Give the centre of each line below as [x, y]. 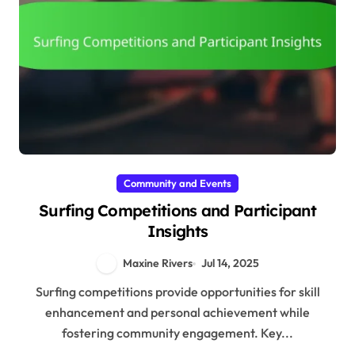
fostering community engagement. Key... [177, 333]
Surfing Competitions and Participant [177, 211]
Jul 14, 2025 [230, 263]
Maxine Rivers [158, 263]
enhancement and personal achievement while [177, 313]
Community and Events [177, 183]
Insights [177, 231]
